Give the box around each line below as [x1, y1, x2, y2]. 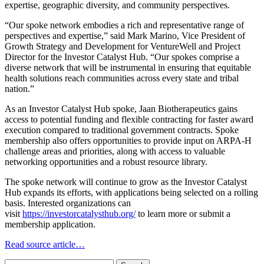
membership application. [5, 219, 95, 229]
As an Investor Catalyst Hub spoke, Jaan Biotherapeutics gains [5, 103, 237, 114]
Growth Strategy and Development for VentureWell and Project [5, 41, 240, 51]
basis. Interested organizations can [5, 197, 131, 208]
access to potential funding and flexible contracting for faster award [5, 114, 253, 124]
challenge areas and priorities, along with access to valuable [5, 146, 225, 156]
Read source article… [5, 239, 85, 249]
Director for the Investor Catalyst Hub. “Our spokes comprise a [5, 51, 239, 62]
